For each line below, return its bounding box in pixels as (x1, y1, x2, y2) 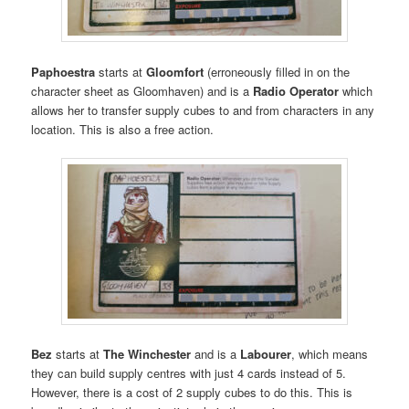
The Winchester (103, 344, 192, 362)
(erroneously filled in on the (204, 62, 351, 80)
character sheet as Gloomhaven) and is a (31, 81, 254, 100)
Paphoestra (31, 62, 96, 80)
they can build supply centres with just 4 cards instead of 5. (31, 363, 347, 382)
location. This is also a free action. (31, 120, 215, 138)
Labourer (240, 344, 292, 362)
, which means (291, 344, 369, 362)
